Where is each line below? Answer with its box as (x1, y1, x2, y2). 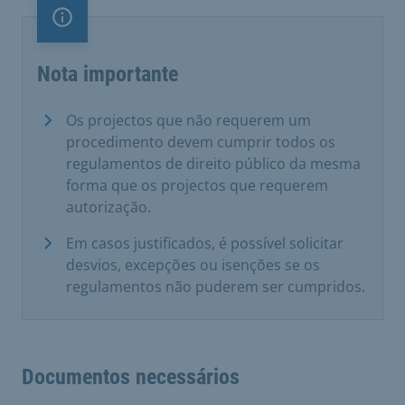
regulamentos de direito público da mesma (66, 154, 361, 174)
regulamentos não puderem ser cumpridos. (66, 277, 365, 297)
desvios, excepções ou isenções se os (66, 255, 320, 275)
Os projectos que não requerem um (66, 110, 311, 130)
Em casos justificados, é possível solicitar (66, 233, 344, 253)
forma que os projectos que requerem (66, 175, 328, 195)
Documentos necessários (22, 364, 240, 390)
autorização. (66, 197, 151, 217)
